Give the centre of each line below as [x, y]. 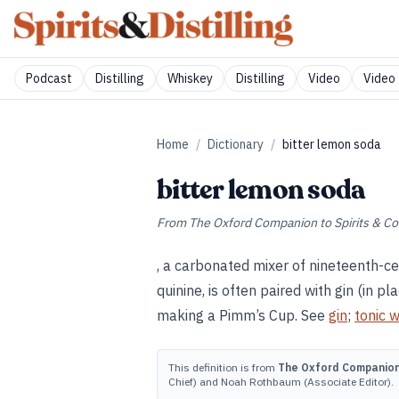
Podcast [49, 78]
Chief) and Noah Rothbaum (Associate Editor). [281, 382]
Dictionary [236, 144]
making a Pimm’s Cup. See [243, 315]
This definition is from [223, 367]
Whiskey [190, 78]
